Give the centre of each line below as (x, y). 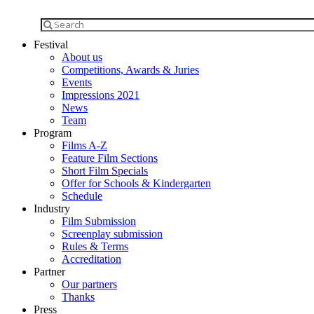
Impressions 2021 (101, 95)
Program (53, 133)
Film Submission (99, 221)
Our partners (89, 284)
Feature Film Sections (110, 158)
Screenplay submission (112, 234)
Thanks (78, 297)
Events (77, 82)
